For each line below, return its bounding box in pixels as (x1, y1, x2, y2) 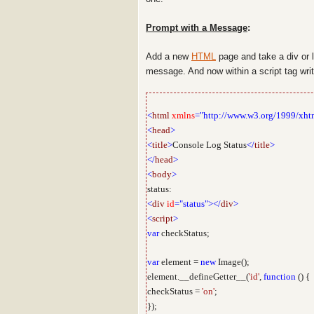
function (264, 271, 296, 282)
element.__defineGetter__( (147, 271, 249, 282)
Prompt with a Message (146, 22, 247, 33)
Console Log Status (172, 139, 247, 150)
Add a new (146, 51, 191, 62)
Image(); (216, 257, 250, 267)
